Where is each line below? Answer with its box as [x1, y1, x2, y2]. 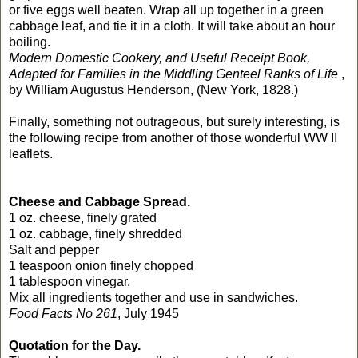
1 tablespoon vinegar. [9, 274, 130, 288]
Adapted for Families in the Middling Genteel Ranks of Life [9, 66, 338, 81]
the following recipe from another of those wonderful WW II [9, 130, 337, 145]
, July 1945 [117, 306, 179, 320]
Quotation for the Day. [9, 338, 141, 352]
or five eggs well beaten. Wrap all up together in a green [9, 2, 324, 17]
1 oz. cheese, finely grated [9, 210, 157, 225]
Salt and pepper [9, 242, 99, 257]
